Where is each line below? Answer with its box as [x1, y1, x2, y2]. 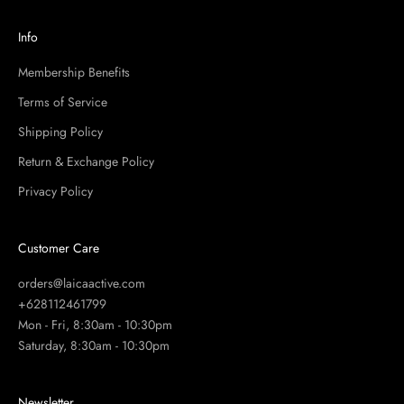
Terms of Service [18, 92, 107, 111]
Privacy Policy [18, 181, 93, 200]
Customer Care [18, 238, 99, 257]
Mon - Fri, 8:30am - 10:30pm [18, 315, 172, 334]
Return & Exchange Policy [18, 151, 154, 170]
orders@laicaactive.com [18, 273, 145, 292]
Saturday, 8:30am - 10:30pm [18, 335, 170, 354]
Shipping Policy [18, 122, 103, 141]
